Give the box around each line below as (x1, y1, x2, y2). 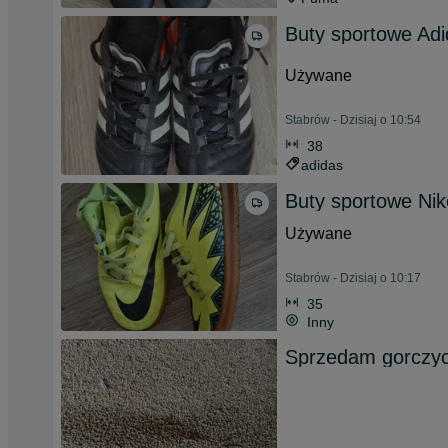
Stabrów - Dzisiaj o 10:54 (285, 113, 421, 127)
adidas (301, 157, 343, 173)
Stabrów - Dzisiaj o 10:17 (285, 271, 421, 285)
